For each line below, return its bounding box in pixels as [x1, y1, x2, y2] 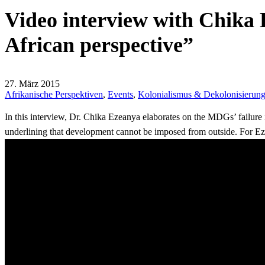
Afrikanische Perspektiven [5, 89, 103, 99]
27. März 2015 [5, 79, 60, 89]
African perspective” [5, 33, 193, 57]
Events [108, 89, 133, 99]
